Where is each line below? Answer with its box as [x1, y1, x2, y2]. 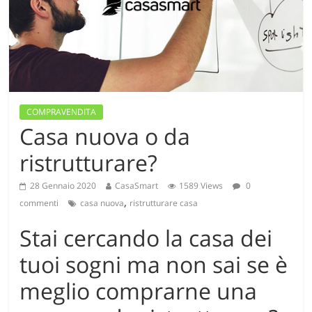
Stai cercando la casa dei [19, 222, 273, 253]
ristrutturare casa [130, 196, 198, 209]
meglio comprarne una [19, 275, 258, 306]
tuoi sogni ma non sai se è [19, 249, 288, 279]
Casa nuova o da [19, 120, 191, 151]
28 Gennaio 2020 [30, 179, 97, 192]
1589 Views [179, 179, 224, 192]
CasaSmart [115, 179, 159, 192]
